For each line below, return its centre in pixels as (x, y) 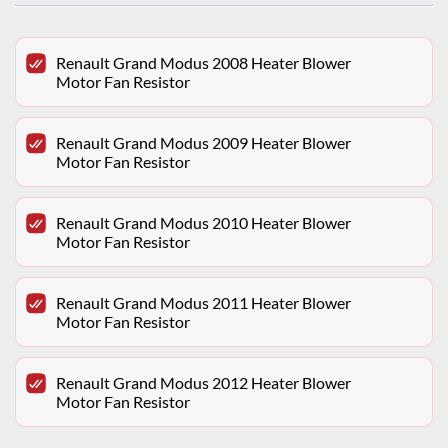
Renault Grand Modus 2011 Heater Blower (203, 303)
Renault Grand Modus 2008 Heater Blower (203, 63)
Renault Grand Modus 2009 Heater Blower (203, 143)
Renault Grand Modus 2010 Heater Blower (203, 223)
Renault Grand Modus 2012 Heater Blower (203, 383)
